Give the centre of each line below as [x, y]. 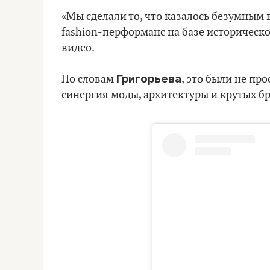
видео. [78, 48]
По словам [89, 79]
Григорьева [149, 79]
